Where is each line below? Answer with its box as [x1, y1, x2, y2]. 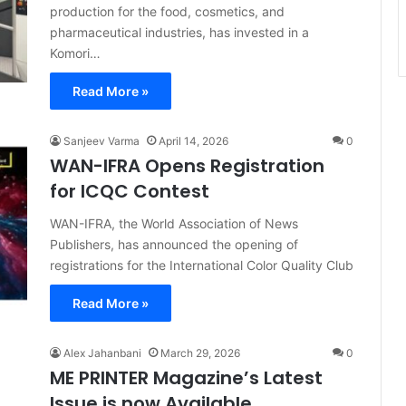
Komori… [50, 45, 101, 61]
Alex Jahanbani [63, 346, 141, 360]
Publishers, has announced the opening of [50, 237, 298, 252]
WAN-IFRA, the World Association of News [50, 216, 298, 231]
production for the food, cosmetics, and [50, 4, 285, 19]
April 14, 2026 [159, 134, 228, 148]
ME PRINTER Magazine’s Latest [50, 365, 323, 391]
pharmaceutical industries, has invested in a [50, 24, 309, 40]
